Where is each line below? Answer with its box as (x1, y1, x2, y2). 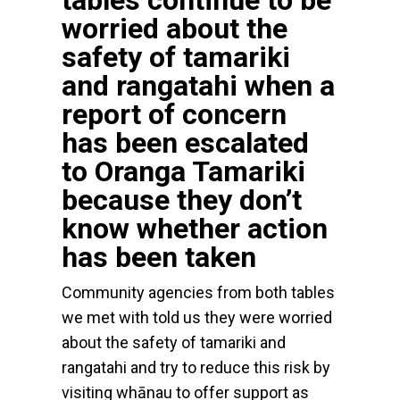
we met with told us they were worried (61, 307, 332, 327)
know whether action (61, 212, 328, 246)
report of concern (61, 97, 287, 132)
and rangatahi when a (61, 69, 335, 104)
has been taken (61, 240, 256, 275)
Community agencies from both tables (61, 282, 335, 302)
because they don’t (61, 183, 302, 218)
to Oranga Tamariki (61, 154, 305, 189)
